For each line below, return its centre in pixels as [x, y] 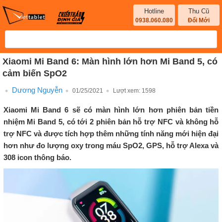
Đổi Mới [199, 20]
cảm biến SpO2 [35, 73]
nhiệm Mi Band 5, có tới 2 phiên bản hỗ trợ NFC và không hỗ [111, 121]
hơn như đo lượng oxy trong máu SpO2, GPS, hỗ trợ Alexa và [111, 145]
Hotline [154, 11]
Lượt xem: [127, 90]
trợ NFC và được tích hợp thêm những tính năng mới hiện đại [111, 133]
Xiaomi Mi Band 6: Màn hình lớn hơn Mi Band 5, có [110, 61]
